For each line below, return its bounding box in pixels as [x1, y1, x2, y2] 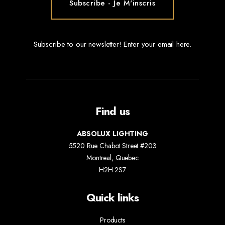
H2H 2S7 [99, 165, 126, 175]
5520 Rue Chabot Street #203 [68, 141, 157, 151]
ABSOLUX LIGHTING [77, 129, 148, 139]
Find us [95, 103, 130, 119]
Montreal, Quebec [86, 153, 139, 163]
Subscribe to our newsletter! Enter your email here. [33, 39, 192, 50]
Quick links [86, 189, 139, 205]
